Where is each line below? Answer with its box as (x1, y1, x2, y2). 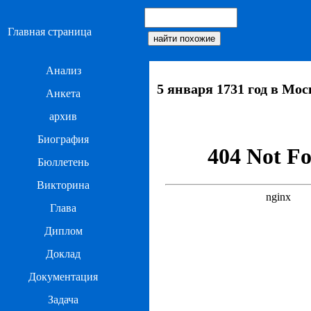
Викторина (37, 179, 90, 191)
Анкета (46, 87, 81, 99)
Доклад (46, 248, 81, 260)
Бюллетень (37, 156, 89, 168)
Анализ (45, 65, 81, 76)
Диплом (44, 225, 83, 237)
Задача (48, 294, 78, 305)
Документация (28, 271, 98, 283)
